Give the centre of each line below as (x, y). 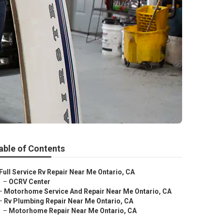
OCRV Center (30, 182)
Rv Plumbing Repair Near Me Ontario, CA (69, 201)
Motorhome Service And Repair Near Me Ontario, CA (88, 191)
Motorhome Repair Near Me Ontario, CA (73, 211)
